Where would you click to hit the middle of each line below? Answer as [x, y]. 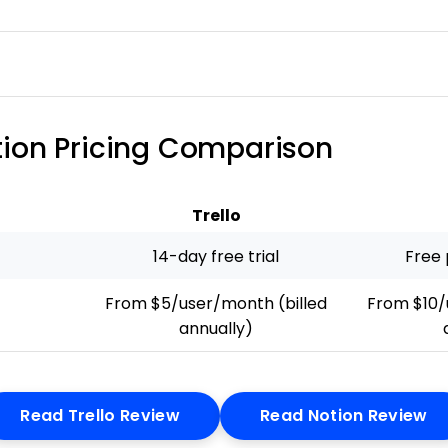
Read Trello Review [100, 415]
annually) [216, 328]
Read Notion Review [344, 415]
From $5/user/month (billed [216, 303]
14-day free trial [216, 256]
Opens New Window [263, 414]
